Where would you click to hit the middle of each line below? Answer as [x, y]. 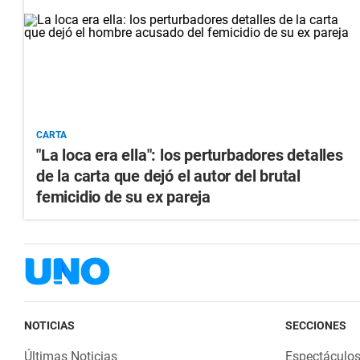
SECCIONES [315, 325]
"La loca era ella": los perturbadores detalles [190, 155]
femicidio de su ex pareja [124, 196]
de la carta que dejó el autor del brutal [168, 176]
